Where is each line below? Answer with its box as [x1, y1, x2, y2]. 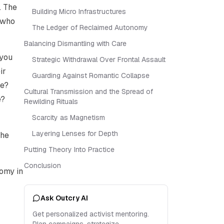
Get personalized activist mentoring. [32, 209, 149, 218]
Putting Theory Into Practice [24, 145, 114, 154]
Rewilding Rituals [24, 97, 78, 106]
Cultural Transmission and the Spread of [24, 87, 153, 96]
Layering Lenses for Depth [32, 129, 118, 138]
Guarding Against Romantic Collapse [32, 71, 149, 80]
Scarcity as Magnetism [32, 113, 105, 122]
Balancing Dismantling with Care [24, 39, 126, 48]
